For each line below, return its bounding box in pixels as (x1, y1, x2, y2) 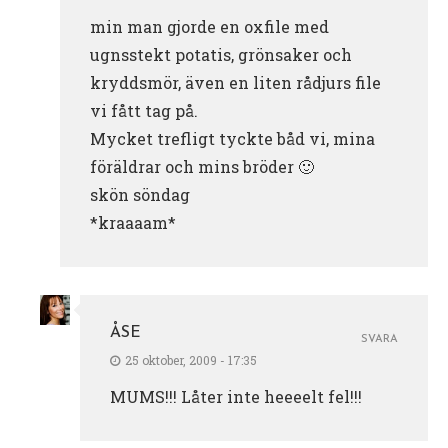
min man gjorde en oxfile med (90, 15, 329, 37)
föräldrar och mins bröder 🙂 (90, 155, 314, 177)
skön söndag (90, 183, 190, 205)
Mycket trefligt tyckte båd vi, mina (90, 127, 375, 149)
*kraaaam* (90, 211, 176, 233)
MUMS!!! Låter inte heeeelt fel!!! (110, 385, 362, 407)
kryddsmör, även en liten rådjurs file (90, 71, 381, 93)
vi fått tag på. (90, 99, 198, 121)
